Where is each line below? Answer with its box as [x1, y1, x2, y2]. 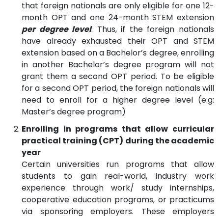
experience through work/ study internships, [22, 182, 214, 193]
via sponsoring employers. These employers [22, 205, 214, 217]
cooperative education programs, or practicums [22, 193, 214, 205]
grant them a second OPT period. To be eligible [22, 70, 214, 82]
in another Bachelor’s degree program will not [22, 58, 214, 70]
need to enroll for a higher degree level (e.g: [22, 94, 214, 106]
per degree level [22, 23, 92, 35]
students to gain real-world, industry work [22, 170, 214, 182]
